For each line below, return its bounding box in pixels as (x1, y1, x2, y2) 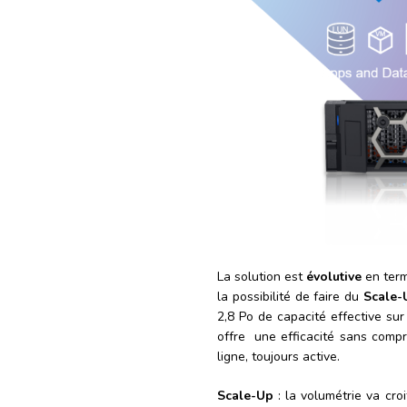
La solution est (217, 268, 307, 286)
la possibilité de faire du (217, 288, 363, 306)
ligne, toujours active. (217, 348, 340, 366)
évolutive (306, 268, 362, 286)
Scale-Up (217, 387, 273, 405)
